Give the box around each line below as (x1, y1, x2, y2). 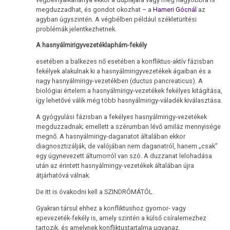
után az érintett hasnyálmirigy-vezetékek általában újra (36, 161, 195, 169)
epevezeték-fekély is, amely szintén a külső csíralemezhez (36, 214, 207, 222)
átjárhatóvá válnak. (36, 171, 91, 179)
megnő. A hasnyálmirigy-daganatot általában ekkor (36, 132, 186, 140)
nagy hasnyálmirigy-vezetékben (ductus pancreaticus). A (36, 77, 203, 85)
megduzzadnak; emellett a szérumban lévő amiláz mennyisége (36, 122, 221, 130)
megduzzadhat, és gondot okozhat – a (36, 5, 154, 13)
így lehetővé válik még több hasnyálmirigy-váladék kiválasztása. (36, 97, 223, 105)
